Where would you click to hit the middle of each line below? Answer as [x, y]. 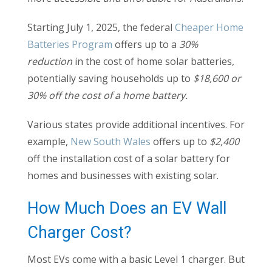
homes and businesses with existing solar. [123, 176]
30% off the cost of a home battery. [107, 96]
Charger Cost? [80, 233]
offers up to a [146, 45]
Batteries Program [70, 45]
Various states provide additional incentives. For [136, 125]
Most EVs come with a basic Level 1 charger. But [136, 260]
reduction [51, 62]
